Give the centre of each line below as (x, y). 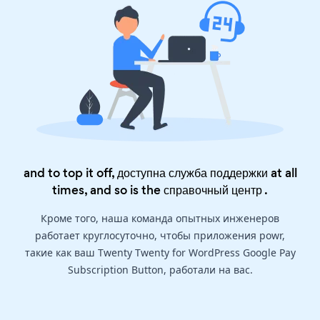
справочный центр (213, 190)
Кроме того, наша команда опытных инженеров (160, 219)
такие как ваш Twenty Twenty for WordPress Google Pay (160, 253)
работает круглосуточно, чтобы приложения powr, (160, 236)
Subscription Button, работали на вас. (160, 270)
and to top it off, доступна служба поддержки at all (160, 173)
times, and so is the (108, 190)
